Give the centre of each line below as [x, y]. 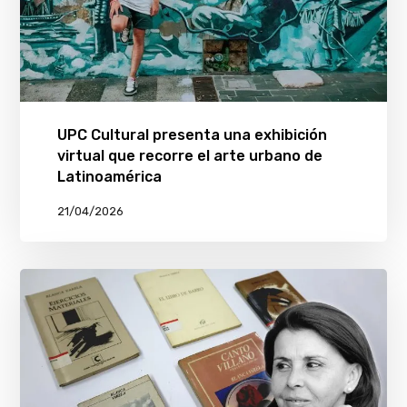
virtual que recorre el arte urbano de [189, 155]
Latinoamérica [109, 176]
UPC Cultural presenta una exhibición [192, 134]
